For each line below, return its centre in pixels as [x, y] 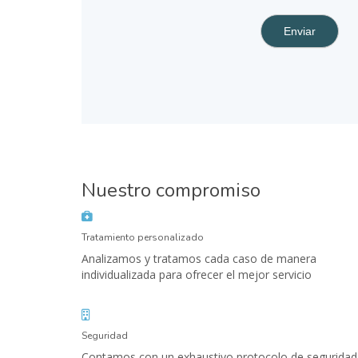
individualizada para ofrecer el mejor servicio [197, 275]
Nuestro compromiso [171, 191]
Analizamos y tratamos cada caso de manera [199, 259]
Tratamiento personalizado [143, 238]
